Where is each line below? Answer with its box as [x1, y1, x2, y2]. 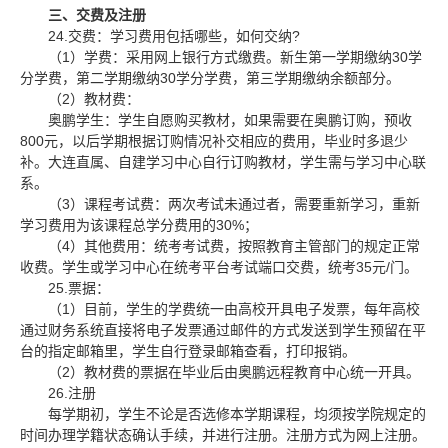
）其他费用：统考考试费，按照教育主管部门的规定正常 [70, 238, 420, 254]
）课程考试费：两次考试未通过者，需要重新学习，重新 [70, 196, 420, 212]
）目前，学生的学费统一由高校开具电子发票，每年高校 [70, 301, 420, 317]
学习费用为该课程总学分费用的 [20, 217, 216, 233]
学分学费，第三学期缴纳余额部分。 [176, 70, 400, 86]
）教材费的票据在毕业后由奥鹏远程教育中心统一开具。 [70, 364, 420, 380]
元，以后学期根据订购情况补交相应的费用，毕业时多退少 [44, 133, 408, 149]
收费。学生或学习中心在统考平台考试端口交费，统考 [20, 259, 356, 275]
